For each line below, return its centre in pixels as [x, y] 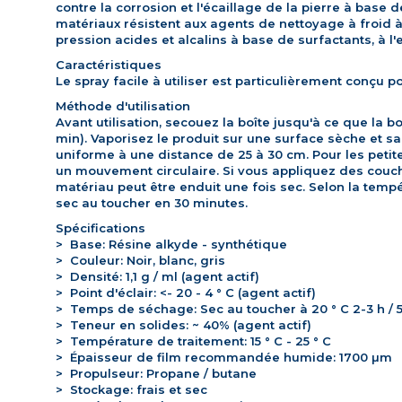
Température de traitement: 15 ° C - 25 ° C [197, 341]
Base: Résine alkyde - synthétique [175, 245]
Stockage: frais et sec [135, 390]
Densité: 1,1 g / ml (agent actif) [161, 277]
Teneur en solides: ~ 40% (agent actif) [187, 325]
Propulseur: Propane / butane [160, 374]
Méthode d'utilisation [123, 106]
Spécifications [100, 228]
